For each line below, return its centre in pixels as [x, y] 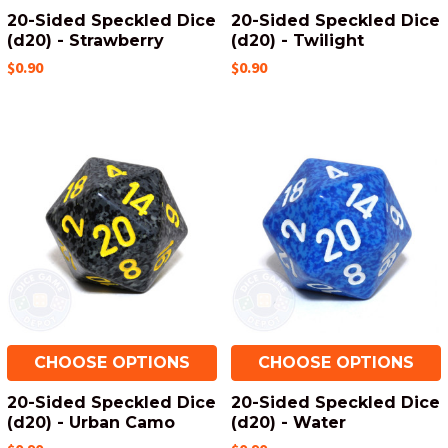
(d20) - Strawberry [85, 40]
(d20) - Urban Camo [91, 422]
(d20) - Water [288, 422]
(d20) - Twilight [297, 40]
